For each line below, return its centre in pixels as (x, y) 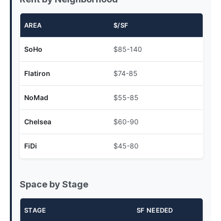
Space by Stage (54, 184)
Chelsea (38, 122)
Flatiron (37, 73)
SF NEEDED (155, 210)
